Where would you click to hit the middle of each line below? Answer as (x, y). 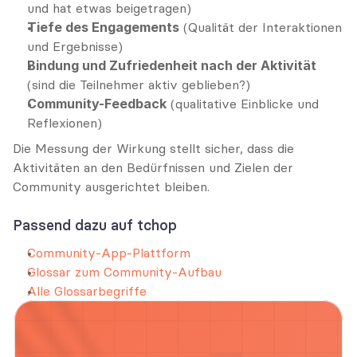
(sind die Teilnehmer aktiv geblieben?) (139, 84)
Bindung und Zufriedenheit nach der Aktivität (172, 65)
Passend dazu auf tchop (95, 225)
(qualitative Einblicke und (243, 104)
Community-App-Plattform (109, 253)
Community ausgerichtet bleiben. (111, 186)
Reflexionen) (65, 123)
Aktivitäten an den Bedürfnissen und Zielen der (153, 167)
